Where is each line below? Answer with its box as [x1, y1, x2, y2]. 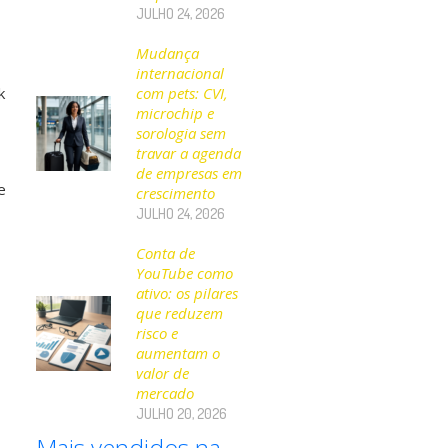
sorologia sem [136, 123, 227, 143]
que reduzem [136, 303, 224, 323]
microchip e [136, 103, 215, 123]
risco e [136, 323, 179, 343]
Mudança [136, 43, 200, 63]
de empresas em [136, 163, 243, 183]
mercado [136, 383, 195, 403]
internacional [136, 63, 225, 83]
